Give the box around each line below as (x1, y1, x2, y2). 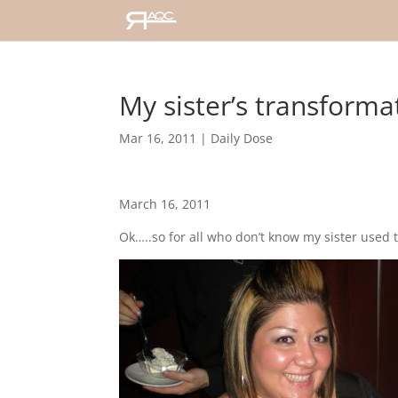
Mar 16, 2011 (119, 130, 197, 147)
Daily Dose (211, 130, 274, 147)
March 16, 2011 (119, 195, 211, 212)
